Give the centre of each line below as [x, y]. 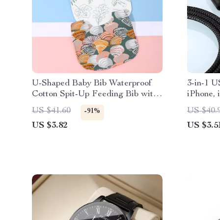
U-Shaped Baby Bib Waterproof [92, 83]
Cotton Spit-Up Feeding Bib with [95, 94]
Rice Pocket [55, 105]
